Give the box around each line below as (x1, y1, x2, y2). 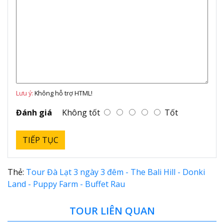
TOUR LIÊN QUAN (69, 203, 155, 217)
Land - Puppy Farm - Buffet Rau (7, 178, 125, 189)
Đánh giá (16, 106, 52, 118)
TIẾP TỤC (22, 134, 58, 145)
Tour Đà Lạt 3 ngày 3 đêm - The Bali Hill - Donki (26, 166, 205, 177)
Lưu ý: (16, 88, 33, 97)
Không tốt (62, 106, 100, 118)
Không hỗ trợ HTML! (33, 88, 92, 97)
